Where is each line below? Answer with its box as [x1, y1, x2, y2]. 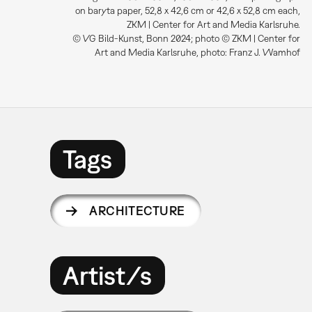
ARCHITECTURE [89, 203, 185, 219]
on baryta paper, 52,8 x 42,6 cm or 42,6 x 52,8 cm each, [75, 5, 301, 17]
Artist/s [63, 260, 153, 290]
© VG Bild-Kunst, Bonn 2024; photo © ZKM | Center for [72, 33, 301, 45]
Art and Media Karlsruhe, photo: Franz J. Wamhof [95, 47, 301, 58]
